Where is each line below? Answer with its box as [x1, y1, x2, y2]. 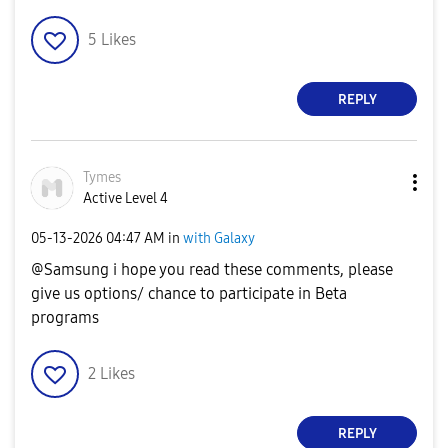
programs [31, 308, 99, 327]
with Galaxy [183, 229, 255, 247]
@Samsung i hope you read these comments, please [31, 260, 393, 279]
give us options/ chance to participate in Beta [31, 284, 347, 303]
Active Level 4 [83, 190, 168, 207]
